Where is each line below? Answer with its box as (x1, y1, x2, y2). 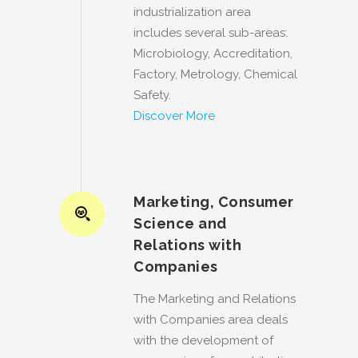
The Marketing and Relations (133, 291, 296, 306)
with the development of (133, 332, 273, 348)
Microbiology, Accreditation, (133, 46, 292, 61)
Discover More (133, 108, 215, 123)
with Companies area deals (133, 312, 288, 327)
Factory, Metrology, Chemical (133, 66, 297, 82)
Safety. (133, 87, 171, 102)
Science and (133, 214, 227, 232)
